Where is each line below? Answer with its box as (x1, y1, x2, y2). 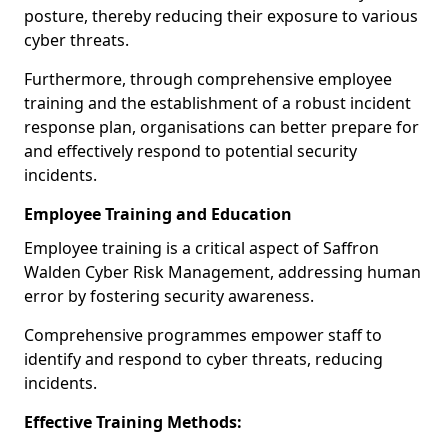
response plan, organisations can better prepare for (24, 116, 419, 138)
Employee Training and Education (24, 203, 292, 225)
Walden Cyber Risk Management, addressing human (24, 261, 421, 283)
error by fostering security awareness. (24, 285, 314, 307)
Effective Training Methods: (24, 411, 242, 433)
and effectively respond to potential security (24, 140, 357, 162)
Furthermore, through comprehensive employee (24, 68, 392, 90)
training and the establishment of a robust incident (24, 92, 411, 114)
